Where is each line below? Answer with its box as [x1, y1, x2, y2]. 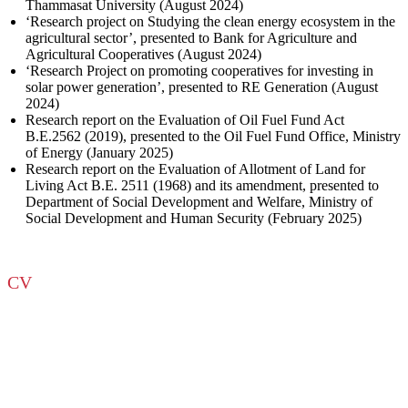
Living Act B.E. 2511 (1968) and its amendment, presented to [25, 177, 379, 193]
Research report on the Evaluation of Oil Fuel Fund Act [25, 111, 344, 127]
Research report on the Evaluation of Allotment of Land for [25, 160, 365, 177]
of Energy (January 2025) [25, 144, 173, 160]
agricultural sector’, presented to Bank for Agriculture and [25, 29, 357, 46]
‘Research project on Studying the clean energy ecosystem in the [25, 13, 395, 29]
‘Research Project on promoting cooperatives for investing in [25, 62, 373, 78]
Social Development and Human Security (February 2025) [25, 209, 362, 226]
